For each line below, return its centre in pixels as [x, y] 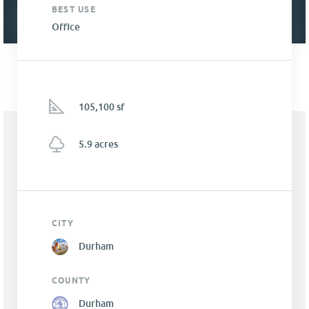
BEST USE [74, 10]
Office [66, 27]
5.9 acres [98, 144]
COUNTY [71, 281]
